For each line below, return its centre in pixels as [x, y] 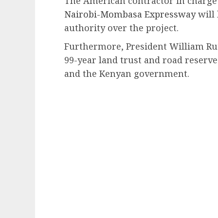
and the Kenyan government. [127, 74]
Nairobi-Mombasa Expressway [130, 14]
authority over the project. [123, 28]
